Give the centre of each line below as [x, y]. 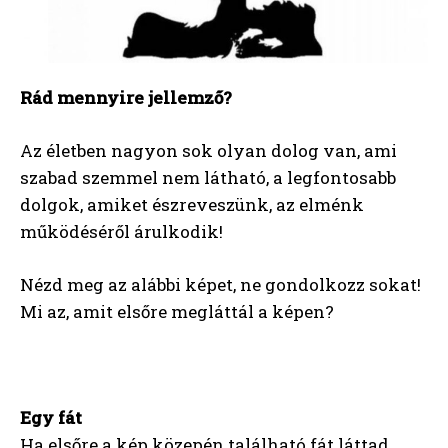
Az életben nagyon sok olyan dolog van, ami [208, 151]
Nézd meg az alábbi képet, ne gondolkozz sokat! [220, 285]
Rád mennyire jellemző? [126, 98]
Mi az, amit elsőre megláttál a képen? [177, 312]
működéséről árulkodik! [121, 232]
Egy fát [51, 418]
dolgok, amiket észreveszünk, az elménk [192, 205]
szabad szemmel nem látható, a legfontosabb [208, 178]
